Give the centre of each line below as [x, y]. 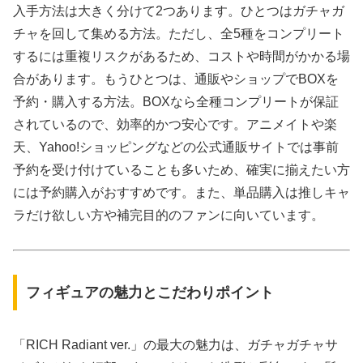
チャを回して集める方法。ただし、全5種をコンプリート [179, 33]
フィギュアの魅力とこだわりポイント [149, 292]
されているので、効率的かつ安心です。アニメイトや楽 [175, 124]
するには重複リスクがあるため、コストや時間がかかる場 [181, 56]
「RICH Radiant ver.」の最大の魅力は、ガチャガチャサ [175, 344]
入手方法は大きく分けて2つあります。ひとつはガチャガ [179, 11]
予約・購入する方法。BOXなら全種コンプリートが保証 [176, 101]
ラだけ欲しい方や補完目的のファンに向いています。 [169, 215]
